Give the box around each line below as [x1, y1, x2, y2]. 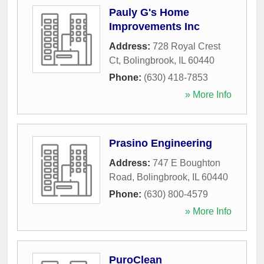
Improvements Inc [109, 20, 200, 32]
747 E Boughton [153, 157, 220, 168]
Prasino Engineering [109, 137, 212, 149]
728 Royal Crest [153, 41, 220, 51]
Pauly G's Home [109, 6, 189, 18]
